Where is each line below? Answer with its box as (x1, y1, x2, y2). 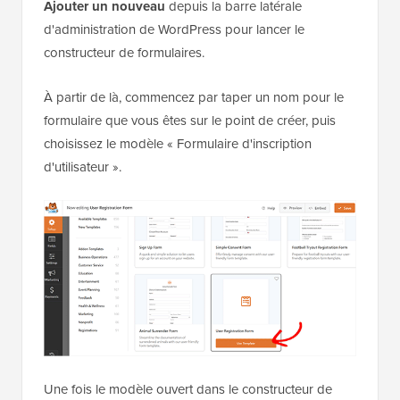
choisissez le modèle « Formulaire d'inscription (44, 133, 312, 154)
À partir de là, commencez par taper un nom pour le (44, 87, 344, 107)
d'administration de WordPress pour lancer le (44, 19, 304, 39)
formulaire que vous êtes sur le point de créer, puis (44, 110, 336, 130)
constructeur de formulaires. (44, 42, 204, 62)
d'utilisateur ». (44, 156, 121, 177)
